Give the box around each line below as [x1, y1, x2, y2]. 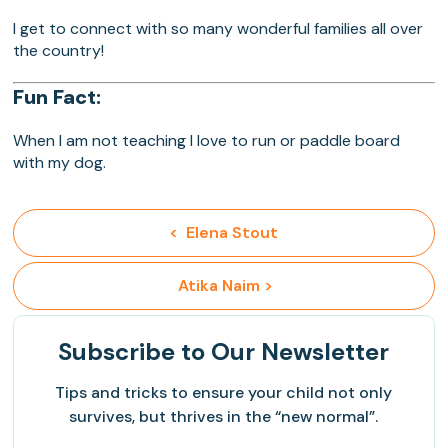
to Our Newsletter [175, 336, 390, 368]
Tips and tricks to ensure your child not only [55, 382, 393, 404]
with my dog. [13, 152, 107, 174]
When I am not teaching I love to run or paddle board [13, 130, 401, 152]
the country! [13, 40, 105, 62]
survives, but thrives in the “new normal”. [69, 406, 379, 428]
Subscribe [58, 336, 176, 368]
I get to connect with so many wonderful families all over [13, 18, 424, 40]
